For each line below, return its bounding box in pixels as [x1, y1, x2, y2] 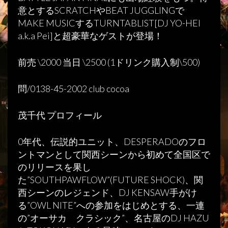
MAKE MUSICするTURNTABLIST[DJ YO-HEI [18, 17, 201, 28]
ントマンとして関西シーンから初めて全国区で [18, 149, 210, 160]
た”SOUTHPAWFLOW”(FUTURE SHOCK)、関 [18, 174, 203, 185]
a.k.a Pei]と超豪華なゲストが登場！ [18, 30, 163, 41]
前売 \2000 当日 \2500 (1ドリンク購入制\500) [18, 56, 200, 68]
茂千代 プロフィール [18, 109, 102, 121]
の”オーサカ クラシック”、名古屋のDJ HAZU [18, 212, 209, 223]
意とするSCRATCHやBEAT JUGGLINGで [18, 5, 184, 16]
